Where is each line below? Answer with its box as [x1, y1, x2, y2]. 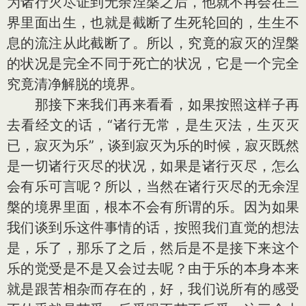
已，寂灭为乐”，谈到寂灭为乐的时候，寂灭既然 [7, 137, 299, 154]
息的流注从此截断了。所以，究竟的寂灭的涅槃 [7, 35, 299, 51]
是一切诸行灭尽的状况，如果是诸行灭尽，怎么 [7, 158, 299, 174]
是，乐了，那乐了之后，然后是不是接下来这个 [7, 240, 299, 256]
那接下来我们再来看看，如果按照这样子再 [7, 96, 299, 113]
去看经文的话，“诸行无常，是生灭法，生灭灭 [7, 117, 299, 133]
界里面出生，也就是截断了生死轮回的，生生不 [7, 14, 299, 31]
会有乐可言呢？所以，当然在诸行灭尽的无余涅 [7, 178, 299, 195]
